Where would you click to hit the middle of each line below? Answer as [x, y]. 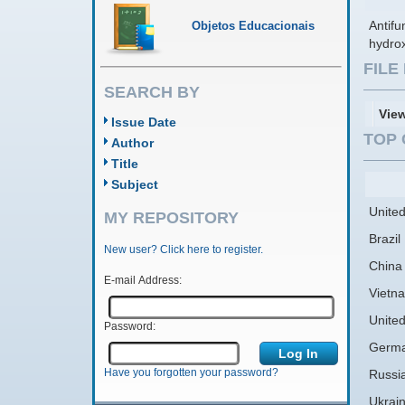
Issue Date [144, 122]
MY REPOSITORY [171, 218]
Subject [135, 184]
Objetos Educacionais [253, 26]
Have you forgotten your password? [191, 373]
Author [132, 143]
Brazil [385, 238]
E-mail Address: [142, 281]
